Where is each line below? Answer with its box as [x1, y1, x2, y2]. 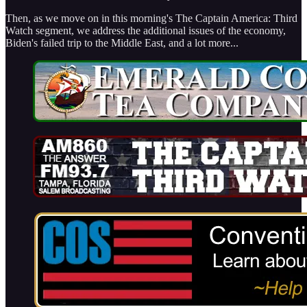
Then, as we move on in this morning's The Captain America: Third [5, 12, 297, 24]
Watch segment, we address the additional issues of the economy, [5, 24, 286, 36]
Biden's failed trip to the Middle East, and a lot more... [5, 36, 238, 49]
